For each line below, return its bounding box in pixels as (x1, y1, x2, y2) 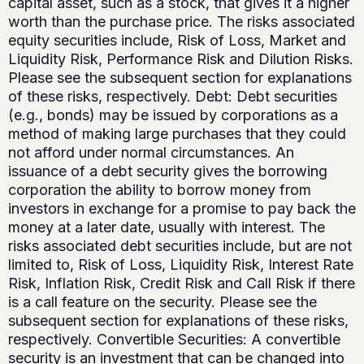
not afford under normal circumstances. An (8, 144, 294, 162)
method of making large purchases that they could (8, 125, 346, 143)
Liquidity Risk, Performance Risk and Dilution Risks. (8, 50, 353, 68)
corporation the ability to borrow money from (8, 181, 311, 199)
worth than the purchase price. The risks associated (8, 13, 355, 31)
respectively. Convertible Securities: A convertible (8, 331, 340, 349)
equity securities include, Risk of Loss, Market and (8, 32, 346, 50)
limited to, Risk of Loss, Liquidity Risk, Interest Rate (8, 256, 353, 274)
